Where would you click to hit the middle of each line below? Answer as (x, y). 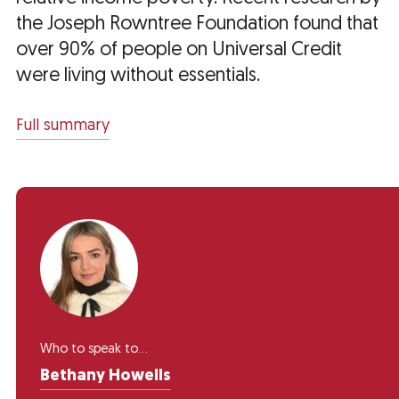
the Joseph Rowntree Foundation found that (197, 25)
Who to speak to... (94, 350)
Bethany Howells (106, 377)
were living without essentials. (138, 77)
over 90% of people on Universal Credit (179, 51)
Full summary (63, 126)
